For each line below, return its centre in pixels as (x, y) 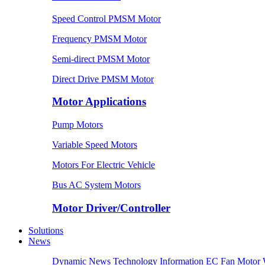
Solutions (46, 231)
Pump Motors (77, 124)
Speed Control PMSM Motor (106, 18)
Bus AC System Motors (96, 185)
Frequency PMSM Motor (99, 38)
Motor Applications (99, 102)
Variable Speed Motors (95, 144)
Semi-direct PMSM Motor (101, 59)
